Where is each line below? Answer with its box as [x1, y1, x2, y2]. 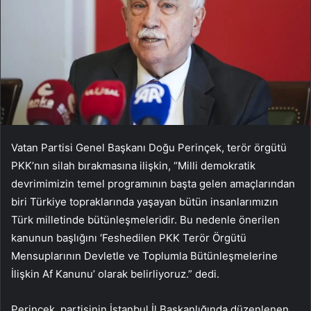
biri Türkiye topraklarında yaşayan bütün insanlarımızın [11, 195, 278, 209]
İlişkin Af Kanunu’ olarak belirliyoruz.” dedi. [11, 267, 219, 281]
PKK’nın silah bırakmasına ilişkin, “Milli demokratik [11, 159, 255, 173]
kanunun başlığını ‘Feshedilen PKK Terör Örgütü [11, 231, 246, 245]
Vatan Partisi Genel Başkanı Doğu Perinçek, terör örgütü [11, 141, 287, 155]
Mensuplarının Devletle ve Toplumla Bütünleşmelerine [11, 249, 278, 263]
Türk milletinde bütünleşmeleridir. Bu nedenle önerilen [11, 213, 280, 227]
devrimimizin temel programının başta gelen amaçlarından [11, 177, 295, 191]
